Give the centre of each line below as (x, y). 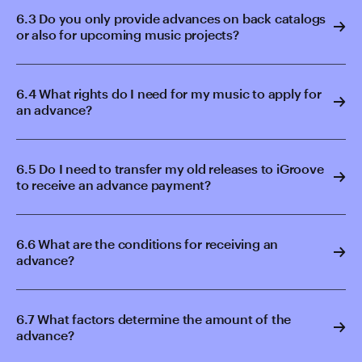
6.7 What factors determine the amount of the (154, 319)
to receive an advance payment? (114, 185)
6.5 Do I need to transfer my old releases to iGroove (170, 168)
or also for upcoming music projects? (128, 34)
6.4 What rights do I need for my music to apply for (169, 93)
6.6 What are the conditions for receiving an (147, 244)
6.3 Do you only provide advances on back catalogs (171, 18)
